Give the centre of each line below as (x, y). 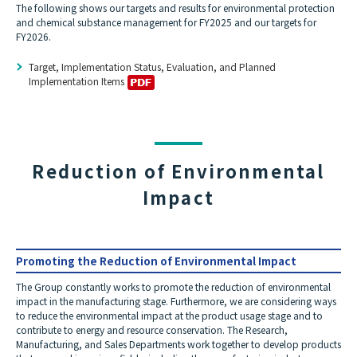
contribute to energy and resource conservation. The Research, (152, 329)
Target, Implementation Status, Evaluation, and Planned (152, 67)
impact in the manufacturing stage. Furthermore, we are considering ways (176, 300)
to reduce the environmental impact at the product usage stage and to (169, 315)
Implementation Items (76, 81)
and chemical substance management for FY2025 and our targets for (166, 22)
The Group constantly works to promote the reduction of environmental (173, 286)
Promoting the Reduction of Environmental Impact (156, 260)
